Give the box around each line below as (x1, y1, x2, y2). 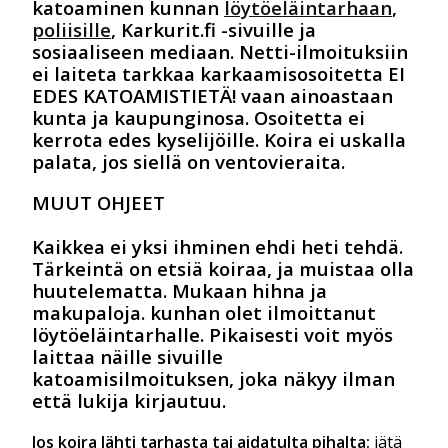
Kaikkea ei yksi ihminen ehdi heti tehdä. (32, 233, 403, 259)
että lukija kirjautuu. (32, 387, 226, 413)
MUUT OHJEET (32, 189, 165, 215)
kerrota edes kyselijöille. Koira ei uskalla (32, 127, 406, 153)
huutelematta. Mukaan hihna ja (32, 277, 327, 303)
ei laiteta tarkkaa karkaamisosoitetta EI (32, 61, 405, 87)
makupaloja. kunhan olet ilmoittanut (32, 299, 376, 325)
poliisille (32, 17, 111, 43)
